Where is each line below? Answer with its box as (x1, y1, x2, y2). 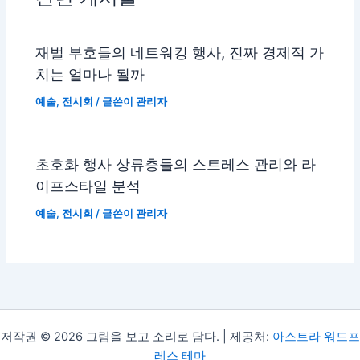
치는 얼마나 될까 (35, 64, 145, 83)
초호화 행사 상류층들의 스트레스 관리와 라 (35, 154, 317, 173)
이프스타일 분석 (35, 176, 141, 194)
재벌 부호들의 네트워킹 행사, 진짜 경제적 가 (35, 43, 325, 61)
